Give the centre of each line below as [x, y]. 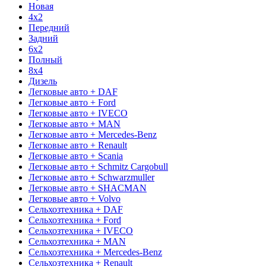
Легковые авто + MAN [75, 123]
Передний [49, 27]
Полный [45, 59]
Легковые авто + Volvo [75, 198]
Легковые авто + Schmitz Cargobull [98, 166]
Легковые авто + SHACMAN [88, 188]
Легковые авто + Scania [76, 156]
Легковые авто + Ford [72, 102]
